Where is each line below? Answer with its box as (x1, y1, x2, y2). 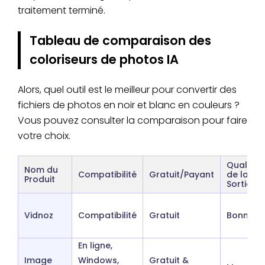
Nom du (24, 163, 58, 176)
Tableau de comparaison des (30, 31, 211, 49)
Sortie (227, 177, 251, 190)
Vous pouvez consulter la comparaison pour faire (18, 113, 247, 127)
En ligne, (78, 239, 112, 251)
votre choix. (18, 128, 70, 143)
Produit (24, 173, 55, 185)
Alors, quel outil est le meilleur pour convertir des (18, 82, 237, 96)
